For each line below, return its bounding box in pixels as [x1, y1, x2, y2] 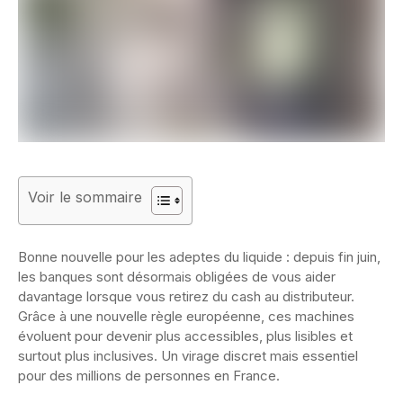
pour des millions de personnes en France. [18, 367, 280, 385]
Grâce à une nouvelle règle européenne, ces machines [18, 308, 354, 326]
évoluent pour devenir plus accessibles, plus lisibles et [18, 327, 353, 345]
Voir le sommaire [28, 187, 142, 206]
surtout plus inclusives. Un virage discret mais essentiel [18, 347, 358, 365]
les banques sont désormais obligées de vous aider [18, 268, 336, 286]
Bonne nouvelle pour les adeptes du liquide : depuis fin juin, [18, 248, 381, 266]
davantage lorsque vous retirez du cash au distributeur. [18, 288, 354, 306]
